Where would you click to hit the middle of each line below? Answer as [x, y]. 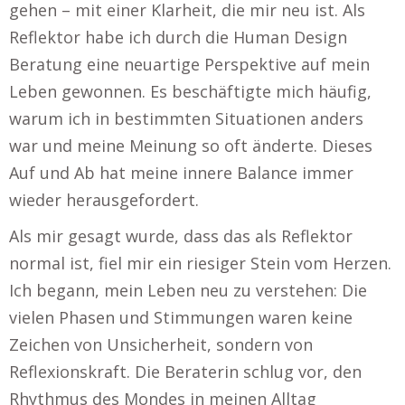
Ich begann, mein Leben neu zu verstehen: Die [188, 290]
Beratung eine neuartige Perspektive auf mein [189, 64]
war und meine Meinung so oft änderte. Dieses [191, 146]
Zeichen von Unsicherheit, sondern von [161, 344]
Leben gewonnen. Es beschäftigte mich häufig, [190, 91]
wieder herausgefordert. [104, 200]
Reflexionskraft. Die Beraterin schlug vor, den [185, 372]
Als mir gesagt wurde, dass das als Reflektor [181, 236]
